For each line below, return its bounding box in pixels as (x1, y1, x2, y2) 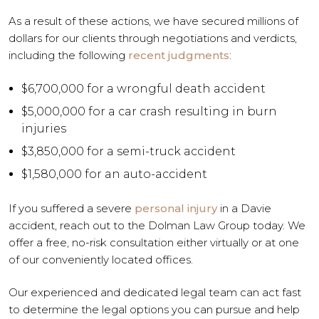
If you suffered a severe (9, 201, 135, 215)
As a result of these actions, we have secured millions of (9, 14, 298, 28)
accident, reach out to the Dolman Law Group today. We (9, 218, 305, 232)
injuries (21, 121, 66, 135)
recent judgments (128, 48, 229, 63)
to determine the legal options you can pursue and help (9, 303, 300, 317)
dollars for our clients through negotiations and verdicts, (9, 31, 297, 46)
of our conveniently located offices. (9, 252, 193, 266)
